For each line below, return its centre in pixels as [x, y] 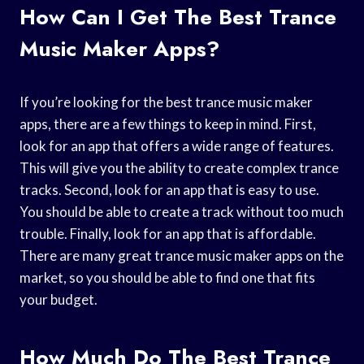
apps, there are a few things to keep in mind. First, [168, 123]
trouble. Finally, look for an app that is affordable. [168, 233]
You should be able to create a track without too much [182, 211]
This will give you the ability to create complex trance [179, 167]
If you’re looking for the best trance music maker [166, 102]
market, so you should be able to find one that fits [167, 277]
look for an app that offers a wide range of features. [177, 145]
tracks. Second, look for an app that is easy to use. [169, 189]
